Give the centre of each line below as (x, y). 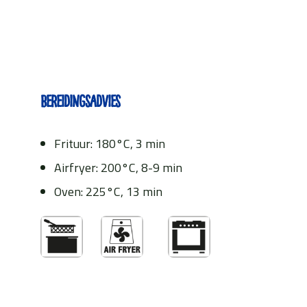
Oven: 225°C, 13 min (109, 192)
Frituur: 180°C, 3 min (110, 144)
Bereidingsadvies (81, 102)
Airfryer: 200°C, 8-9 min (119, 168)
